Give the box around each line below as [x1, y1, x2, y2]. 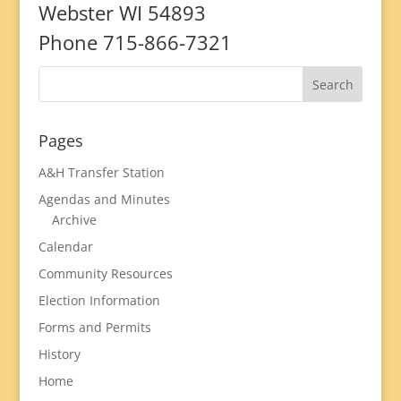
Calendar [38, 238, 93, 255]
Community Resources [38, 265, 173, 282]
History [38, 346, 81, 363]
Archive [51, 211, 97, 228]
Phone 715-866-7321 [38, 29, 232, 55]
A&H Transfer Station [38, 164, 165, 181]
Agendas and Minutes [38, 191, 170, 208]
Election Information [38, 292, 160, 309]
